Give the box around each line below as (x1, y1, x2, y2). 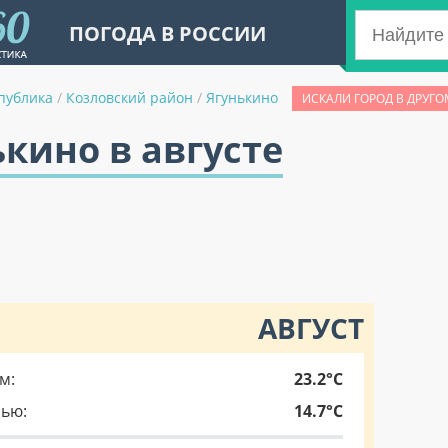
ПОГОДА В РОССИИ (69, 20, 266, 47)
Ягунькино (206, 88, 278, 107)
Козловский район (66, 88, 193, 107)
